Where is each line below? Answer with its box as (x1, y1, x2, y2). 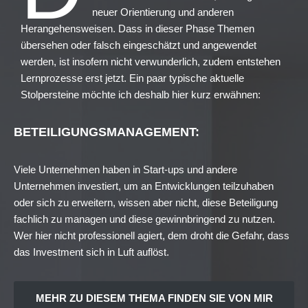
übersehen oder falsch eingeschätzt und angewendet (21, 39, 256, 52)
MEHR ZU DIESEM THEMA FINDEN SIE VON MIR (35, 292, 273, 305)
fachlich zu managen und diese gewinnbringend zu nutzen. (14, 213, 275, 225)
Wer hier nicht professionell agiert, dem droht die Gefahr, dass (14, 230, 289, 242)
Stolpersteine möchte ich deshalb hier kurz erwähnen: (21, 89, 261, 101)
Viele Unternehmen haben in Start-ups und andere (14, 164, 237, 176)
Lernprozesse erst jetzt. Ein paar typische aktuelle (21, 72, 244, 85)
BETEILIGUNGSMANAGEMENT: (14, 125, 199, 140)
